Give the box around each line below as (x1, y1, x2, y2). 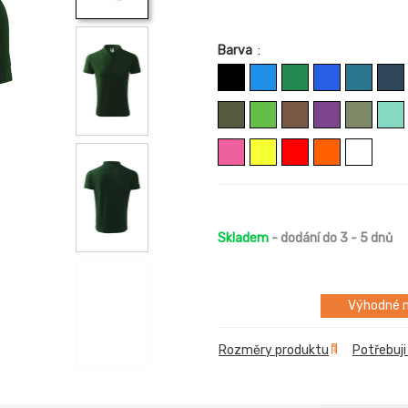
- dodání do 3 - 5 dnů (269, 230, 393, 246)
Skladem (218, 230, 269, 246)
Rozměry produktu (219, 342, 329, 359)
